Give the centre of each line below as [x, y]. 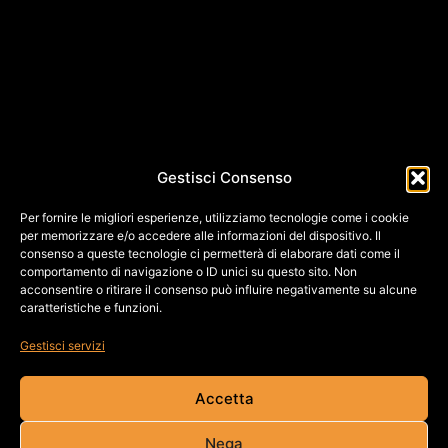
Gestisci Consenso [224, 177]
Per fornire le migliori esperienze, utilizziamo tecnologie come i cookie [214, 217]
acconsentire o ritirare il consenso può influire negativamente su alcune [218, 289]
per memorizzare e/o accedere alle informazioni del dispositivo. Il [200, 235]
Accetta [224, 398]
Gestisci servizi [62, 345]
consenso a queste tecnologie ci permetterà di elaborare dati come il [210, 253]
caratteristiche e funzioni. [91, 307]
